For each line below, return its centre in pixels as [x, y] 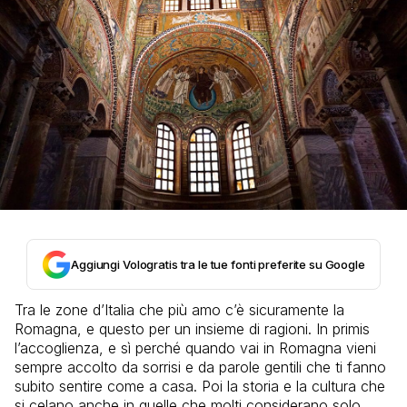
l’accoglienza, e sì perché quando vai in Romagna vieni [195, 347]
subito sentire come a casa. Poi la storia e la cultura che [200, 386]
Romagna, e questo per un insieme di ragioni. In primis [192, 328]
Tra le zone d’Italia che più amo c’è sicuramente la [179, 309]
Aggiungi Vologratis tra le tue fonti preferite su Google [218, 264]
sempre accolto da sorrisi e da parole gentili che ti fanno [200, 367]
